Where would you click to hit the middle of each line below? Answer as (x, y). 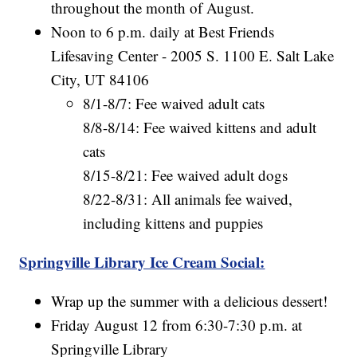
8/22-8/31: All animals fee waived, (188, 198)
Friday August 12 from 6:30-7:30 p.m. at (177, 324)
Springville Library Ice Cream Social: (142, 261)
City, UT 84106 (100, 79)
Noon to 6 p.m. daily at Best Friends (163, 31)
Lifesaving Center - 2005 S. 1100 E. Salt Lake (193, 55)
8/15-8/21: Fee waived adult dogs (186, 175)
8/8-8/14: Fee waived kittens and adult (200, 127)
